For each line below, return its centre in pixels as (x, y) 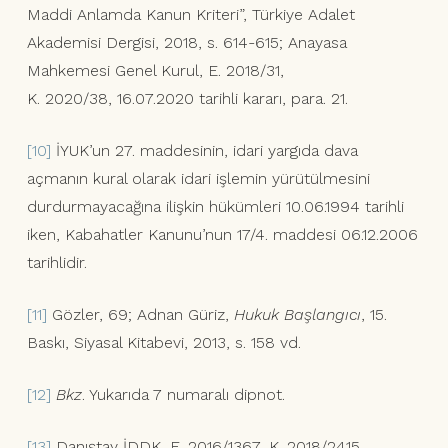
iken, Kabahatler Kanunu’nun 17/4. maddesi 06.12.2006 (222, 235)
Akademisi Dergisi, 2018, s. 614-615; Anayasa (186, 43)
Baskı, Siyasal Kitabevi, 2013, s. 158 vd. (163, 343)
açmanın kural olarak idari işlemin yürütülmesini (198, 179)
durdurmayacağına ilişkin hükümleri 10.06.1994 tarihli (215, 207)
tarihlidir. (56, 263)
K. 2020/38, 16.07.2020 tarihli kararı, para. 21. (187, 99)
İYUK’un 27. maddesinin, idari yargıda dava (204, 151)
